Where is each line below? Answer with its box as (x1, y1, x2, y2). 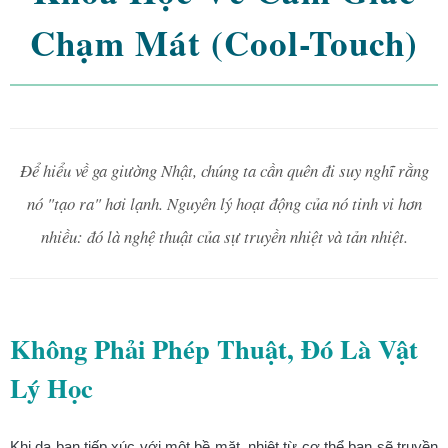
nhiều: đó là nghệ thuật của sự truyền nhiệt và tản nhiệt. (40, 225, 408, 249)
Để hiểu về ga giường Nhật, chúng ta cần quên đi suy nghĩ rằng (19, 159, 429, 183)
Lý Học (10, 368, 93, 408)
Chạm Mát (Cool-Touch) (30, 17, 418, 69)
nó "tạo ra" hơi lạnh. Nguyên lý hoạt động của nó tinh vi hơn (26, 192, 422, 216)
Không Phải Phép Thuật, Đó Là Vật (10, 329, 418, 369)
